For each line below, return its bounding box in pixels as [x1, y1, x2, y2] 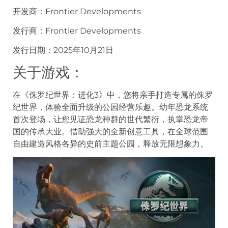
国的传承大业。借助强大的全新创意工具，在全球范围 [13, 126, 208, 136]
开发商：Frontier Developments [13, 6, 141, 16]
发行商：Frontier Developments [13, 25, 141, 36]
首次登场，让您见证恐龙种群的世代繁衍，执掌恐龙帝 [13, 114, 208, 124]
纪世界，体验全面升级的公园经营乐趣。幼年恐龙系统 [13, 102, 208, 112]
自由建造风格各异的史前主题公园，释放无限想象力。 [13, 138, 208, 149]
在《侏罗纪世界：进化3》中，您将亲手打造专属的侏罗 [13, 90, 213, 100]
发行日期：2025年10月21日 [13, 45, 113, 55]
